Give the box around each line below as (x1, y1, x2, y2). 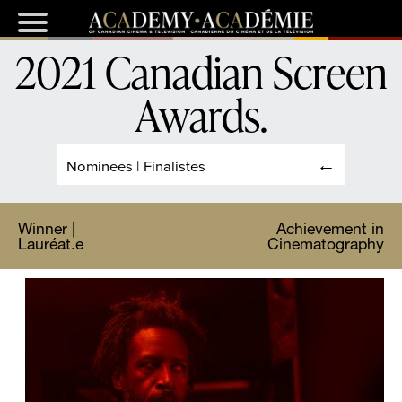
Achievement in (276, 219, 384, 239)
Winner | (18, 219, 75, 239)
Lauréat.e (18, 234, 83, 254)
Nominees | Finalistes (66, 155, 205, 177)
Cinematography (267, 234, 384, 254)
